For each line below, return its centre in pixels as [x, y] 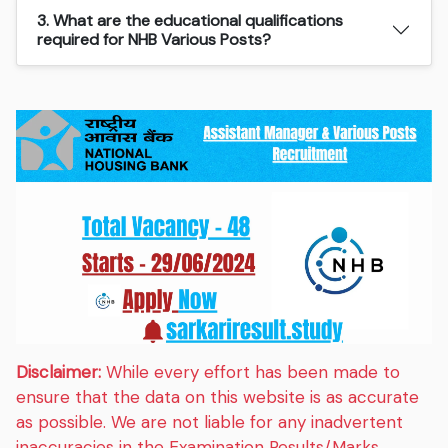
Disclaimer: [59, 371]
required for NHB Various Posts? [154, 39]
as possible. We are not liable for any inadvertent [210, 421]
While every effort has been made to [251, 371]
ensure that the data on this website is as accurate [218, 396]
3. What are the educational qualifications [45, 20]
